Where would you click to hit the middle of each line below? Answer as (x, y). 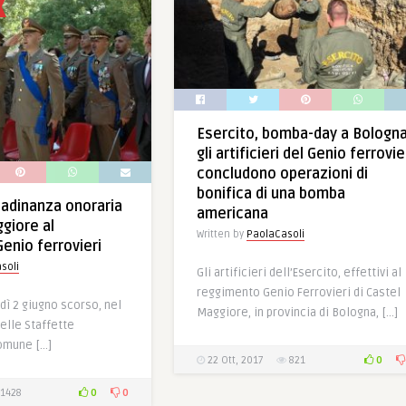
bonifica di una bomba (271, 194)
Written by (222, 235)
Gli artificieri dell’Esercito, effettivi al (299, 273)
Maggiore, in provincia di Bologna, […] (297, 313)
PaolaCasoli (275, 235)
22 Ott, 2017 (234, 361)
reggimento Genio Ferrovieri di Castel (299, 293)
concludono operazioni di (282, 174)
